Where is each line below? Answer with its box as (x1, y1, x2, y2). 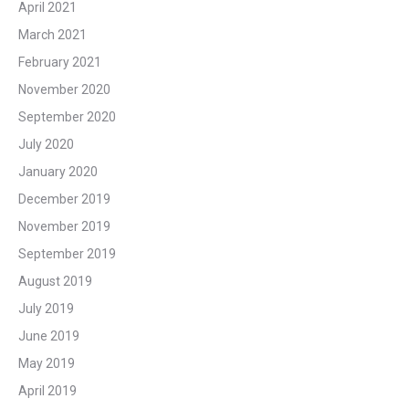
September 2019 (18, 246, 116, 262)
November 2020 (18, 82, 110, 98)
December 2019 (18, 192, 110, 207)
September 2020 (18, 110, 116, 125)
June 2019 (18, 329, 79, 344)
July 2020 (18, 137, 74, 152)
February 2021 (18, 55, 101, 70)
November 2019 (18, 219, 110, 235)
